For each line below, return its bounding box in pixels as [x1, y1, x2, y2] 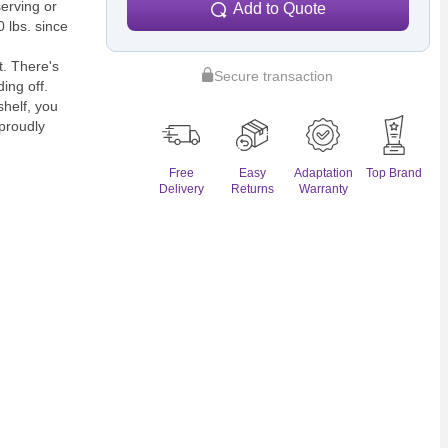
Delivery [158, 182, 204, 197]
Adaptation [293, 166, 353, 181]
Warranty [298, 182, 348, 197]
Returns [230, 182, 274, 197]
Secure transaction [214, 68, 334, 85]
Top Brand [366, 166, 423, 181]
